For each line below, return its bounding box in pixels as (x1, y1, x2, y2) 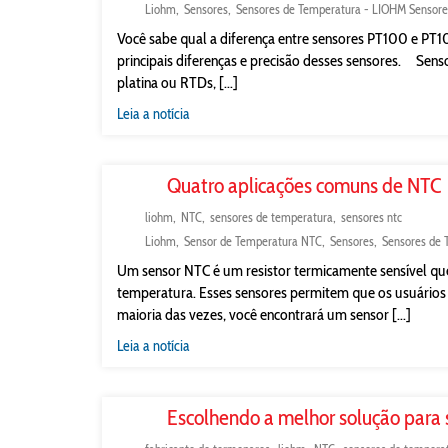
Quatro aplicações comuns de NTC (167, 172, 442, 199)
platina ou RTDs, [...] (117, 73, 238, 92)
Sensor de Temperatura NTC (184, 233, 322, 249)
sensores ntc (341, 209, 402, 225)
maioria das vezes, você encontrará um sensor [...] (117, 305, 411, 324)
